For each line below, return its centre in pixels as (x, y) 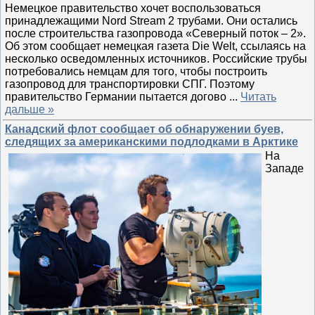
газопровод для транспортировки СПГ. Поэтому (130, 84)
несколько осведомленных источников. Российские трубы (156, 58)
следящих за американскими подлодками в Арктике (152, 142)
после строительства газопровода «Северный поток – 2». (155, 33)
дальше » (30, 109)
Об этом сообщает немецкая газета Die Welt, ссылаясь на (155, 46)
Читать (258, 96)
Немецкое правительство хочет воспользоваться (133, 8)
